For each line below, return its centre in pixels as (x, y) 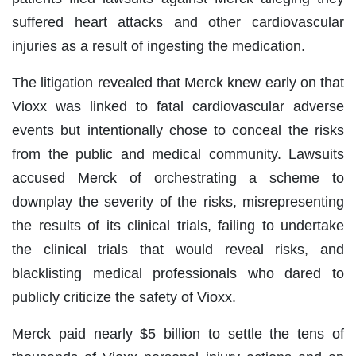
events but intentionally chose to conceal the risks (178, 131)
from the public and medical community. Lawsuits (178, 155)
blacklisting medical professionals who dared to (178, 274)
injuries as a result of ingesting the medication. (159, 46)
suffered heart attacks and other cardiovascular (178, 23)
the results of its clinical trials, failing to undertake (178, 226)
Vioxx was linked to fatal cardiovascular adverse (178, 107)
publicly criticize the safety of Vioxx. (124, 298)
